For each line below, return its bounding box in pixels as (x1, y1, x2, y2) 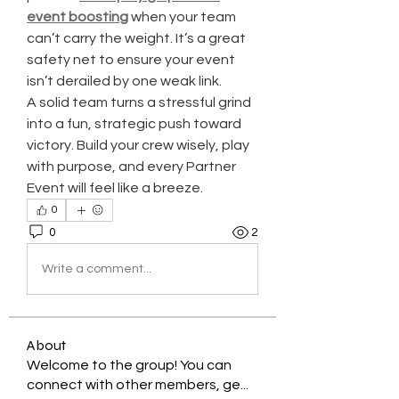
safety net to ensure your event (27, 53, 235, 67)
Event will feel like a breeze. (27, 181, 203, 195)
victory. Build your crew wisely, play (27, 138, 249, 152)
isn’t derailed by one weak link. (27, 74, 222, 88)
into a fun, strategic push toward (27, 117, 241, 131)
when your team (128, 10, 236, 24)
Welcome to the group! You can (27, 358, 232, 372)
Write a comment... (42, 262, 151, 275)
